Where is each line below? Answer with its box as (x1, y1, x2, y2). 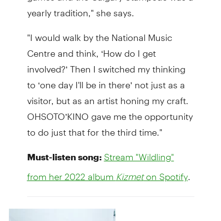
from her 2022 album (27, 171, 116, 182)
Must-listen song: (27, 151, 102, 162)
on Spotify (143, 171, 188, 182)
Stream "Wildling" (104, 151, 174, 162)
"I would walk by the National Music (27, 23, 172, 43)
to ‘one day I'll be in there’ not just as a (27, 71, 185, 90)
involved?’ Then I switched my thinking (27, 55, 185, 74)
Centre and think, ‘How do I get (27, 39, 156, 59)
